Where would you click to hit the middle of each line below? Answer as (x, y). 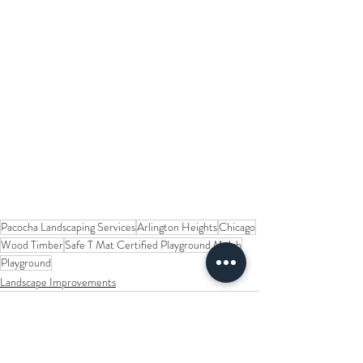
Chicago (237, 226)
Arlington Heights (177, 226)
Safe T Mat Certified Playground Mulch (153, 244)
